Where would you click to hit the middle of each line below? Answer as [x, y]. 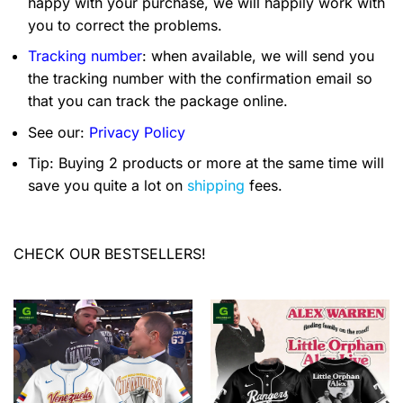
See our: [58, 132]
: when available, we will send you [258, 56]
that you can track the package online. [158, 101]
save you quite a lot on [107, 186]
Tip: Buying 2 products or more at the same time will [206, 163]
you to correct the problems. [125, 25]
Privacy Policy [137, 132]
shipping [216, 186]
